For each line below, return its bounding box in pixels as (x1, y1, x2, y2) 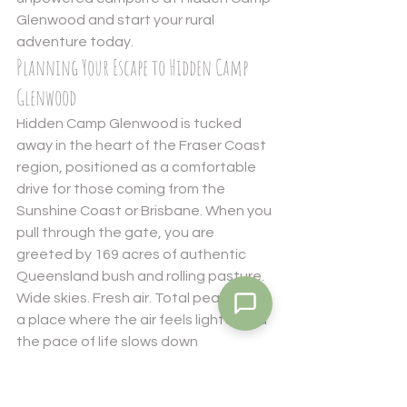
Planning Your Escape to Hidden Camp (16, 53, 252, 81)
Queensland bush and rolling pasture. (16, 268, 267, 283)
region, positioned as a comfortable (16, 159, 259, 174)
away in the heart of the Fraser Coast (16, 137, 269, 153)
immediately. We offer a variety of (16, 355, 243, 371)
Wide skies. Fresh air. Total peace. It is (16, 290, 267, 305)
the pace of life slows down (16, 333, 201, 349)
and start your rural (85, 12, 217, 27)
